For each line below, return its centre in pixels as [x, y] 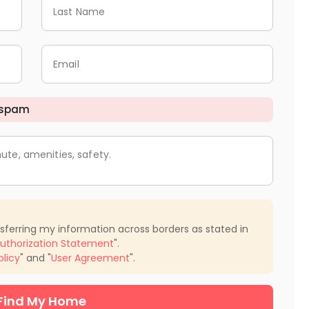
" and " [36, 258]
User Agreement [90, 258]
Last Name [79, 11]
